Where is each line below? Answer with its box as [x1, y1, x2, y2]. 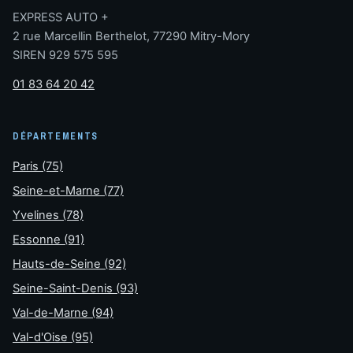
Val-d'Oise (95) [13, 330, 93, 345]
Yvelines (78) [13, 207, 84, 222]
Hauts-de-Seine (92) [13, 256, 126, 271]
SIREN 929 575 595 [13, 47, 118, 62]
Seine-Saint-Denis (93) [13, 281, 138, 295]
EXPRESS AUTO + [13, 9, 109, 24]
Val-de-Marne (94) [13, 306, 113, 320]
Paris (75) [13, 158, 63, 173]
